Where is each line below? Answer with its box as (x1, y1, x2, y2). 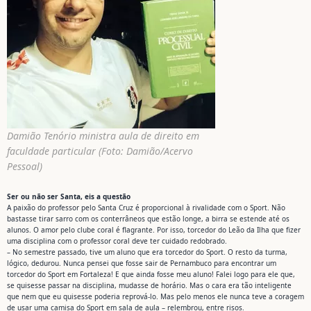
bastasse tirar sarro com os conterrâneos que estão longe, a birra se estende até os (7, 213, 289, 224)
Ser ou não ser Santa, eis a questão (7, 191, 131, 201)
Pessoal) (7, 159, 42, 173)
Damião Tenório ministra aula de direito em (7, 128, 199, 142)
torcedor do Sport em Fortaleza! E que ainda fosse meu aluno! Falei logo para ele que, (7, 269, 295, 279)
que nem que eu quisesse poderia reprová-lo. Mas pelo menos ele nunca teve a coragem (7, 291, 304, 301)
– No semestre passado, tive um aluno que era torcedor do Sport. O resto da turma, (7, 246, 287, 257)
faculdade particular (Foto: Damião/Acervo (7, 144, 193, 158)
